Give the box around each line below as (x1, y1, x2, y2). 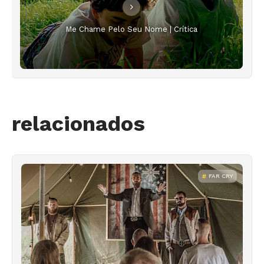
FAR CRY (209, 173, 233, 180)
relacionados (12, 111, 145, 137)
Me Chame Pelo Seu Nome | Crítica (65, 24, 197, 34)
